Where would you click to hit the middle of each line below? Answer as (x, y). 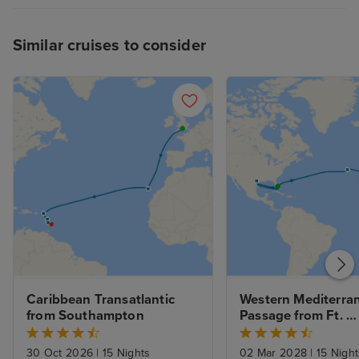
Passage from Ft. (291, 316)
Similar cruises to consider (109, 46)
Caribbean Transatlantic (101, 300)
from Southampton (85, 316)
